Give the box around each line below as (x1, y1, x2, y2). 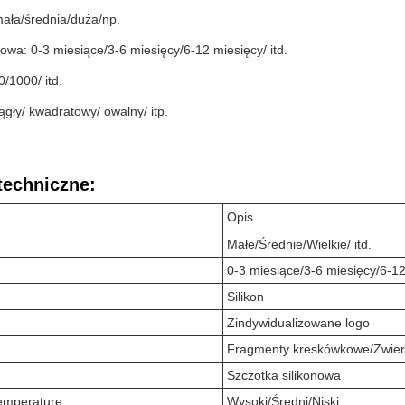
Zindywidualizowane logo (227, 316, 370, 330)
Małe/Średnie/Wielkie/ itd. (227, 237, 372, 251)
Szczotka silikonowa (227, 368, 341, 382)
